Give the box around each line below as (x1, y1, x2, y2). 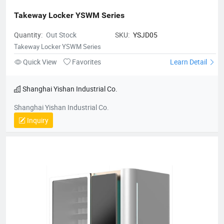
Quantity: (14, 29, 44, 39)
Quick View (23, 56, 57, 66)
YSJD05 (133, 29, 157, 39)
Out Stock (46, 29, 76, 39)
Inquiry (25, 115, 48, 125)
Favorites (70, 56, 101, 66)
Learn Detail (170, 56, 208, 66)
